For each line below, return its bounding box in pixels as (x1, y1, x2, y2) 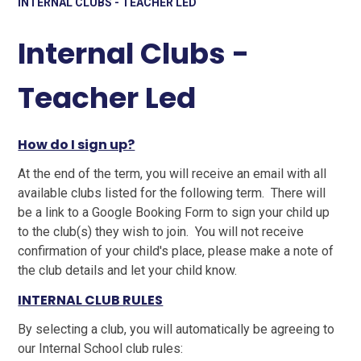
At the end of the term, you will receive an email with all (18, 165, 327, 181)
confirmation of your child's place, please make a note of (18, 243, 334, 259)
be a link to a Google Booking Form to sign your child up (18, 204, 330, 220)
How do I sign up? (18, 135, 135, 154)
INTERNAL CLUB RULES (18, 290, 164, 309)
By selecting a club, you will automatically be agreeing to (18, 321, 335, 337)
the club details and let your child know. (18, 262, 244, 278)
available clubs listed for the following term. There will (18, 185, 326, 201)
